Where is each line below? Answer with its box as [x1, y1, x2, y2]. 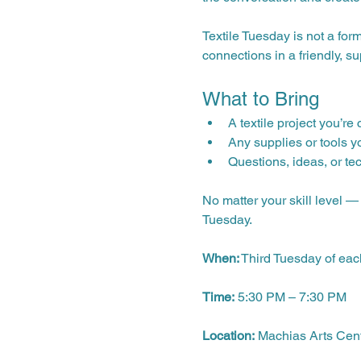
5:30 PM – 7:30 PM [234, 288, 346, 305]
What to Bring [201, 87, 319, 110]
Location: [201, 327, 255, 343]
